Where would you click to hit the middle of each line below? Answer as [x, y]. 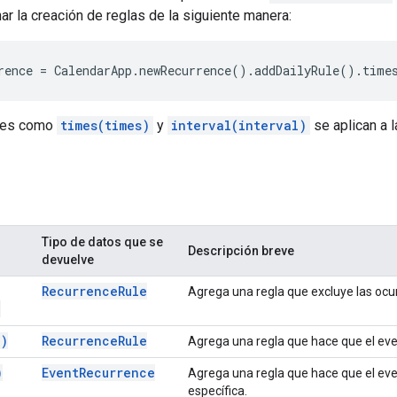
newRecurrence [185, 70]
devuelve [68, 259]
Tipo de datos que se [102, 241]
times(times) [105, 125]
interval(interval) [239, 125]
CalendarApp [93, 70]
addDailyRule [297, 70]
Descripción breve [241, 250]
